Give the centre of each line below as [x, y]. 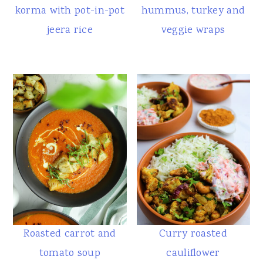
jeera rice [70, 30]
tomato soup [70, 254]
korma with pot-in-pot [70, 11]
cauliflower [193, 254]
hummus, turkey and [193, 11]
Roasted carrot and [70, 235]
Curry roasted [193, 235]
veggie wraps [193, 30]
